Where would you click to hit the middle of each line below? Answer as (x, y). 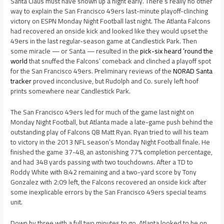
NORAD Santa (193, 71)
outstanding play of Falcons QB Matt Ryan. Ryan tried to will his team (110, 132)
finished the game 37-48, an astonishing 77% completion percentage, (112, 152)
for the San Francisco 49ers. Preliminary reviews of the (92, 71)
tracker (21, 81)
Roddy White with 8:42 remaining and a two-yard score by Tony (104, 172)
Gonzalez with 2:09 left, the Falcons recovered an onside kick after (109, 182)
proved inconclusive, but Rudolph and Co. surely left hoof (115, 81)
